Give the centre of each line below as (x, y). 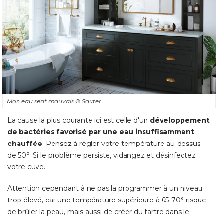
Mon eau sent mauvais (41, 101)
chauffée (25, 144)
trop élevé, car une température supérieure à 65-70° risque (107, 200)
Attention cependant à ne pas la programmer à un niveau (105, 189)
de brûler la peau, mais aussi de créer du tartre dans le (98, 212)
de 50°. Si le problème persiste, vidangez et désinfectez (101, 155)
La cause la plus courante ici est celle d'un (79, 120)
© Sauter (88, 101)
